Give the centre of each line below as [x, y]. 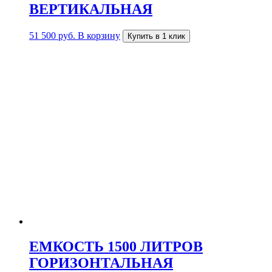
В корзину [99, 35]
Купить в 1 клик [156, 36]
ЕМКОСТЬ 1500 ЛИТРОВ [116, 247]
